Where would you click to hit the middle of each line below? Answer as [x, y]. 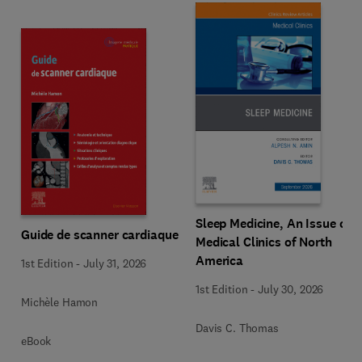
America [220, 261]
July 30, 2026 [291, 289]
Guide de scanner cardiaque [100, 235]
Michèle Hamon [60, 302]
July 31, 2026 [115, 263]
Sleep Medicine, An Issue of [274, 223]
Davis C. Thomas [237, 328]
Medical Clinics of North [264, 242]
